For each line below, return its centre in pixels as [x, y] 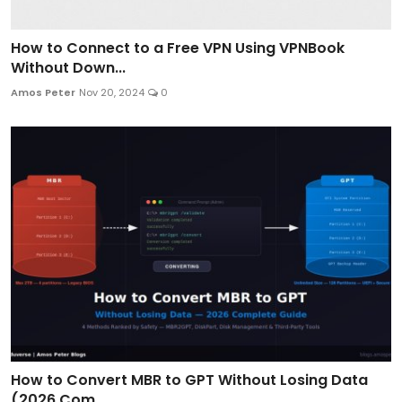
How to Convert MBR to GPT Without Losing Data [189, 380]
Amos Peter [43, 92]
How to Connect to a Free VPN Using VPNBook [178, 48]
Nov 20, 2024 [112, 92]
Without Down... [68, 67]
